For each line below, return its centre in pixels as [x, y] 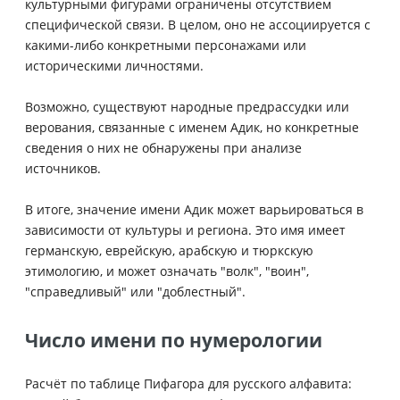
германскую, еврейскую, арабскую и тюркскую [169, 250]
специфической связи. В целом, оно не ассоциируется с [198, 24]
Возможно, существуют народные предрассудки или [187, 106]
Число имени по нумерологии [174, 340]
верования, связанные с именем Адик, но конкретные [192, 127]
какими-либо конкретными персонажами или [166, 45]
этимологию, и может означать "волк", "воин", [167, 271]
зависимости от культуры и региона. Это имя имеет [185, 229]
